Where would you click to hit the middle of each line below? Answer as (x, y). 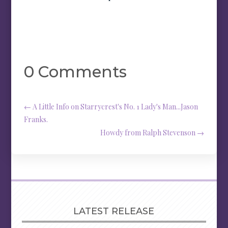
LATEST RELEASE (114, 211)
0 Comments (76, 72)
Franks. (36, 119)
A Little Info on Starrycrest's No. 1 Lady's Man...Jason (116, 107)
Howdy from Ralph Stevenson (148, 133)
